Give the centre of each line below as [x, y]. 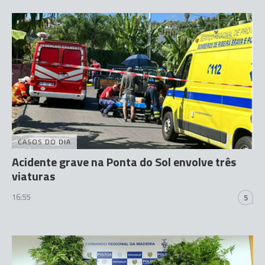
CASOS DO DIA [44, 141]
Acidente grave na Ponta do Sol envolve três [124, 161]
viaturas [33, 176]
